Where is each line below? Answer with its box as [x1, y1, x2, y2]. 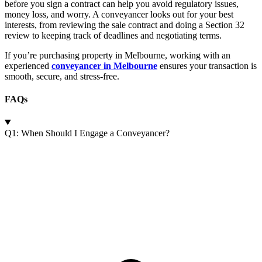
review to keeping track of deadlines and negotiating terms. [5, 30, 222, 41]
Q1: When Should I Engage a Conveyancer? [5, 127, 170, 138]
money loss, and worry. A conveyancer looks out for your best [5, 9, 233, 20]
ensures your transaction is [157, 61, 257, 71]
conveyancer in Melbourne [51, 61, 157, 71]
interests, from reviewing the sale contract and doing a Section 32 [5, 20, 244, 30]
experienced [5, 61, 51, 71]
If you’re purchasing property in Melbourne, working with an [5, 50, 230, 61]
